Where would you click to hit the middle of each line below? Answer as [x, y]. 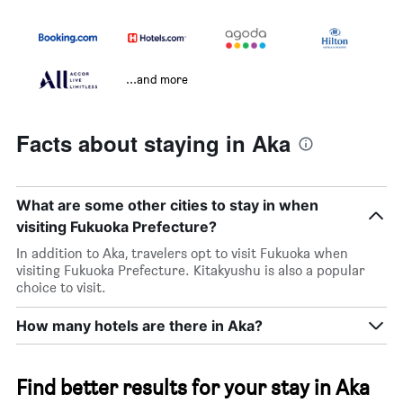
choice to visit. [61, 288]
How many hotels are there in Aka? [139, 326]
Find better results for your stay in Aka [193, 388]
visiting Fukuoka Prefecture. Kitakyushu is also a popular [191, 271]
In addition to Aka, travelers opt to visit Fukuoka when [182, 254]
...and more [157, 79]
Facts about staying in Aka [153, 143]
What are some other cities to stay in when [167, 206]
